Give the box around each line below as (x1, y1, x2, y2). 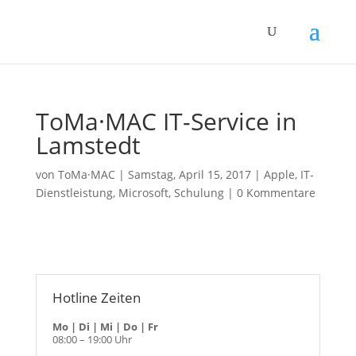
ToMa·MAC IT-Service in (35, 105, 296, 137)
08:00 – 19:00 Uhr (52, 332, 132, 346)
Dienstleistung (35, 185, 113, 200)
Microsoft (118, 185, 168, 200)
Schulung (173, 185, 224, 200)
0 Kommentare (236, 185, 315, 200)
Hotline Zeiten (52, 288, 141, 307)
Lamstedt (35, 129, 141, 161)
